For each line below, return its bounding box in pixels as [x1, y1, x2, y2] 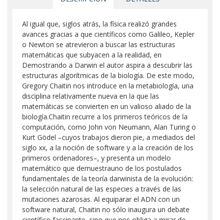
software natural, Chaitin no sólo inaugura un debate [22, 205, 190, 214]
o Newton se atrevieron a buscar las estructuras [22, 40, 175, 49]
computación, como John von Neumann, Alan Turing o [22, 122, 196, 132]
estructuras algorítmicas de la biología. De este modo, [22, 71, 194, 80]
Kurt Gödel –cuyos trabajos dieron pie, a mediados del [22, 133, 195, 142]
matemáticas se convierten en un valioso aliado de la [22, 102, 191, 111]
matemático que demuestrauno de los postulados [22, 164, 182, 173]
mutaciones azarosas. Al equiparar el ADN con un [22, 194, 180, 204]
